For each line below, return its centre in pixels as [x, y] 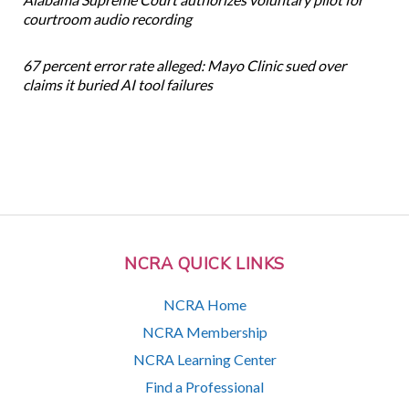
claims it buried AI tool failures [117, 85]
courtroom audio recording [107, 19]
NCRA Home [204, 304]
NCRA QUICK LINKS [204, 264]
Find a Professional [204, 386]
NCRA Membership [204, 331]
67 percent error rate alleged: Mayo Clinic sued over [184, 66]
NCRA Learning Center [204, 359]
